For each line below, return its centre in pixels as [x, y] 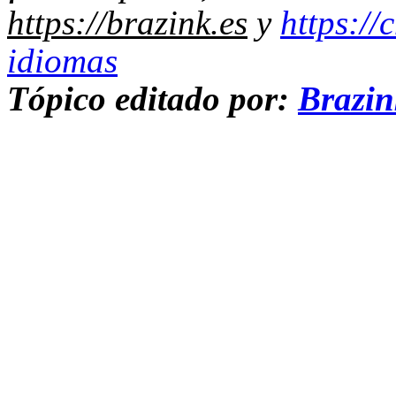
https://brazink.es [127, 23]
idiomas [62, 61]
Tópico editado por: [152, 99]
